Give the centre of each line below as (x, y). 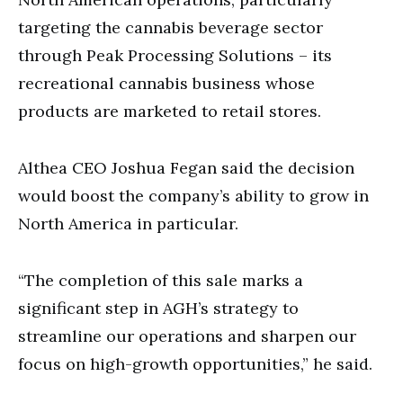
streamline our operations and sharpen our (187, 336)
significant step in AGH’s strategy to (158, 308)
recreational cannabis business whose (166, 83)
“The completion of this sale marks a (161, 280)
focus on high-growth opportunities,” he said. (195, 363)
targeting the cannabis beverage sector (170, 27)
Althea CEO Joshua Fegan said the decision (186, 167)
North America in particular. (128, 223)
